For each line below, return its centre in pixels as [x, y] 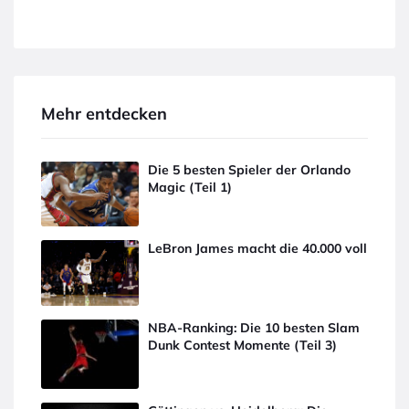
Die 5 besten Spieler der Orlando [250, 169]
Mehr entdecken [104, 113]
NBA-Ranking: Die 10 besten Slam [254, 328]
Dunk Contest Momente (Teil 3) [243, 346]
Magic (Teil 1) [190, 187]
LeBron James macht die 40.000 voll [258, 249]
